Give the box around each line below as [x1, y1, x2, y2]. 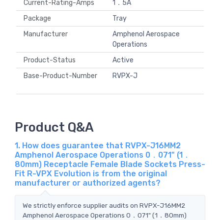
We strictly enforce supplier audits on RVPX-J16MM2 [23, 201, 185, 209]
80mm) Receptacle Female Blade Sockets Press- [15, 159, 205, 169]
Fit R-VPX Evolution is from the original [15, 168, 167, 178]
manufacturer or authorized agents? [15, 178, 161, 188]
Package [24, 14, 54, 23]
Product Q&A [15, 119, 94, 135]
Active [112, 56, 134, 65]
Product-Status [24, 56, 79, 65]
